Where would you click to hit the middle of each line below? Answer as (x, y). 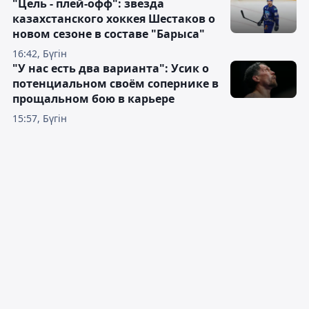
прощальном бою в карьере (93, 99)
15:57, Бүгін (40, 119)
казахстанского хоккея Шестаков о (114, 19)
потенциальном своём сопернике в (116, 84)
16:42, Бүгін (40, 54)
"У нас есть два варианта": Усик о (111, 69)
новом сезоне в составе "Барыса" (109, 34)
